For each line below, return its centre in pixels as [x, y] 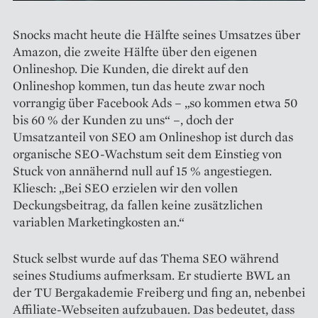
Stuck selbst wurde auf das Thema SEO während [146, 258]
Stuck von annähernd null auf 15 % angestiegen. [142, 170]
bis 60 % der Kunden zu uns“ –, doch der [123, 119]
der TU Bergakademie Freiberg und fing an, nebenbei [159, 292]
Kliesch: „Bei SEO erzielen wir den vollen [125, 187]
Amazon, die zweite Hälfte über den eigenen [135, 51]
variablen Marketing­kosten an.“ [99, 221]
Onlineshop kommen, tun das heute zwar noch [139, 85]
